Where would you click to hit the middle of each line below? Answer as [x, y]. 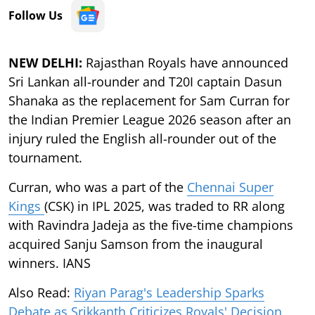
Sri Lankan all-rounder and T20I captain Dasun [145, 81]
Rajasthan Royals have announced [185, 62]
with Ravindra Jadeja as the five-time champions [151, 225]
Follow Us [36, 15]
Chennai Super [230, 187]
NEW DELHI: [45, 62]
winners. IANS [50, 263]
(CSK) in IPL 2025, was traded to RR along [165, 206]
